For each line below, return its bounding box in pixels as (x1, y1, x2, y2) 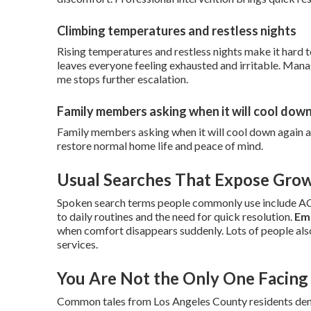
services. (57, 237, 98, 251)
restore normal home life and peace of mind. (57, 139, 263, 152)
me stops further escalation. (57, 72, 188, 85)
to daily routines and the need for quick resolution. (57, 210, 294, 223)
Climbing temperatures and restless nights (57, 23, 296, 38)
